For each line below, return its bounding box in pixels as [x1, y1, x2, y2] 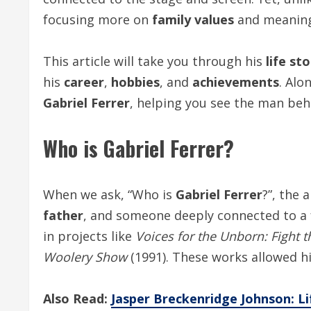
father [43, 207, 83, 224]
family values [152, 11, 234, 28]
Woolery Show [43, 249, 127, 265]
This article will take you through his [43, 53, 266, 69]
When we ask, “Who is [43, 186, 176, 203]
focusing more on [43, 11, 152, 28]
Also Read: [43, 290, 111, 307]
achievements [192, 74, 279, 90]
